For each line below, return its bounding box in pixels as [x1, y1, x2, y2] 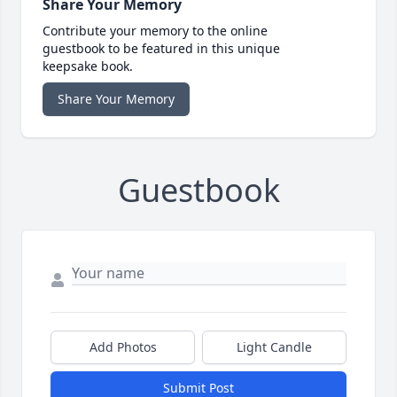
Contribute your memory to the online [43, 22, 268, 40]
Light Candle [237, 339, 312, 356]
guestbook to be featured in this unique [43, 40, 280, 58]
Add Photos [89, 339, 157, 356]
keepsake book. [43, 58, 133, 75]
